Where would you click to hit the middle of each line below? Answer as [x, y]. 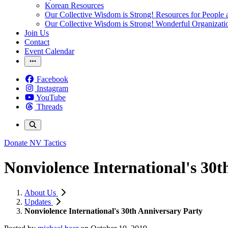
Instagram [52, 88]
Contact [37, 42]
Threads [50, 107]
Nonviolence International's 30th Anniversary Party [113, 211]
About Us [41, 192]
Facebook [52, 79]
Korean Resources [74, 5]
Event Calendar [49, 51]
